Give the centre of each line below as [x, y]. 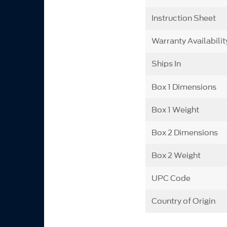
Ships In [166, 64]
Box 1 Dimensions [184, 87]
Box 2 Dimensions [184, 133]
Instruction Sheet [183, 18]
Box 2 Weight [176, 155]
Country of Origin [183, 201]
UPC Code [171, 178]
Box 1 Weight [175, 110]
